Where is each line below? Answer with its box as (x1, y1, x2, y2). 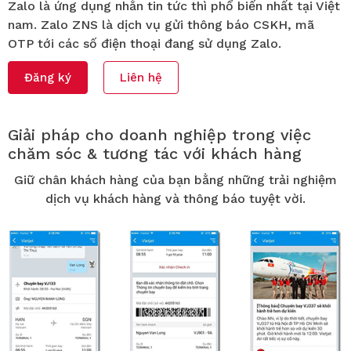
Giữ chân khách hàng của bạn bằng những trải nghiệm (14, 172, 337, 187)
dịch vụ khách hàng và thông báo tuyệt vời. (45, 190, 306, 206)
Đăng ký (24, 70, 71, 85)
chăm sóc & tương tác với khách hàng (8, 143, 302, 163)
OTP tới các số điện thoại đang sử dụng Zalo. (8, 35, 281, 51)
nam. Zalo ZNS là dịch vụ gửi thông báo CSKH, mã (8, 16, 314, 32)
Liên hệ (120, 70, 162, 85)
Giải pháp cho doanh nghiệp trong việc (8, 125, 311, 144)
